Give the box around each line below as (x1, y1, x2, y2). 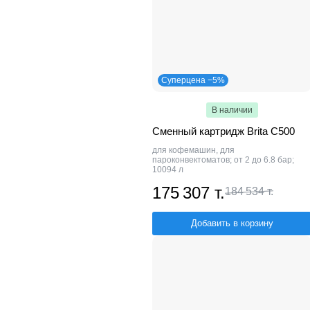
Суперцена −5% (161, 75, 225, 85)
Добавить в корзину (190, 217, 273, 228)
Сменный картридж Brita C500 (152, 125, 295, 137)
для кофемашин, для (152, 145, 235, 155)
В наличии (211, 104, 253, 115)
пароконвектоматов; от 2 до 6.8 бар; (152, 154, 294, 165)
